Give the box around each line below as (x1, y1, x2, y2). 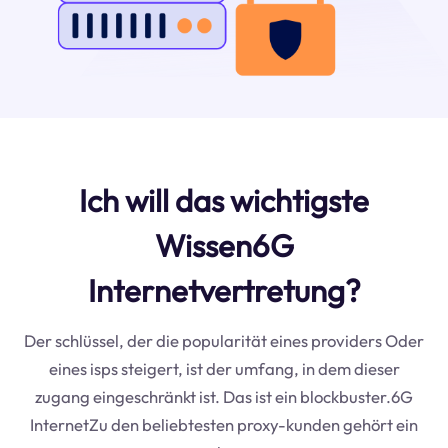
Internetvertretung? (87, 270, 361, 310)
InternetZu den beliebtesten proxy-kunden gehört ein (30, 413, 418, 435)
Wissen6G (154, 225, 294, 265)
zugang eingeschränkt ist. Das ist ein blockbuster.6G (35, 385, 413, 407)
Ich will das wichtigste (79, 180, 369, 220)
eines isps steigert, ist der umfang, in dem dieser (48, 357, 400, 379)
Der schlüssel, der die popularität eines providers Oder (24, 329, 424, 351)
